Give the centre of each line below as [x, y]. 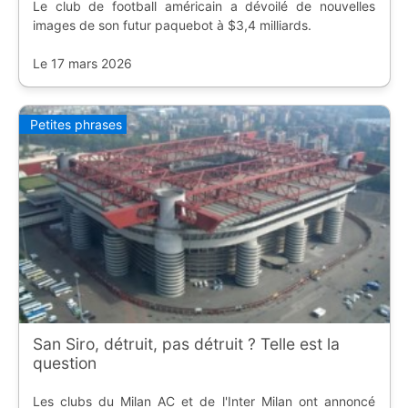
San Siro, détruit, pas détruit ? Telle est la [186, 343]
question [64, 362]
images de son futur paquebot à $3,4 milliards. [172, 25]
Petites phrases [76, 125]
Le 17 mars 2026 [82, 63]
